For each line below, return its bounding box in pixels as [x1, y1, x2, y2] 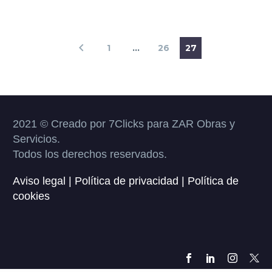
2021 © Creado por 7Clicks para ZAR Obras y [13, 117, 235, 130]
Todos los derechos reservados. [13, 148, 167, 160]
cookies [13, 190, 50, 203]
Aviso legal [13, 175, 69, 188]
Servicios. [13, 132, 60, 145]
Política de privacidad [75, 175, 182, 188]
